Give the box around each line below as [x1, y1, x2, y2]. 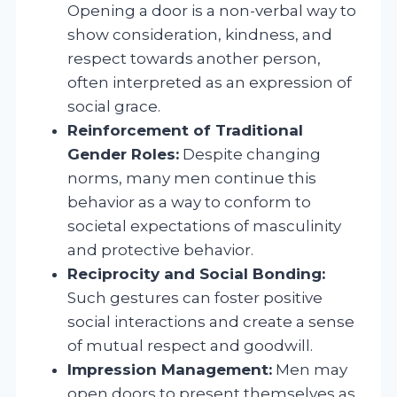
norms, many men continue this [67, 168, 316, 187]
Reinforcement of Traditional [67, 121, 303, 139]
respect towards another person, [67, 49, 321, 67]
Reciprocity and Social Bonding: [67, 264, 325, 283]
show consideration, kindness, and [67, 25, 332, 43]
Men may [272, 360, 347, 378]
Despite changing [179, 144, 321, 163]
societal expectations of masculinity [67, 216, 341, 235]
